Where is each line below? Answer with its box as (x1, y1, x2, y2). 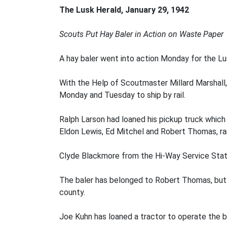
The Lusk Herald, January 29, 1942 (59, 5, 189, 15)
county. (59, 187, 85, 197)
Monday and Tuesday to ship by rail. (59, 90, 185, 100)
